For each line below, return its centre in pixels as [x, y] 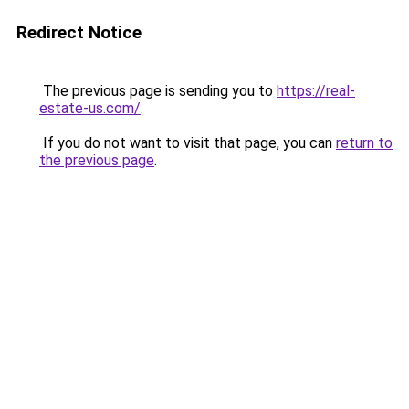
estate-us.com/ [90, 108]
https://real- [316, 91]
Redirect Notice [79, 32]
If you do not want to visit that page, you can [188, 143]
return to [364, 143]
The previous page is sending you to [158, 91]
